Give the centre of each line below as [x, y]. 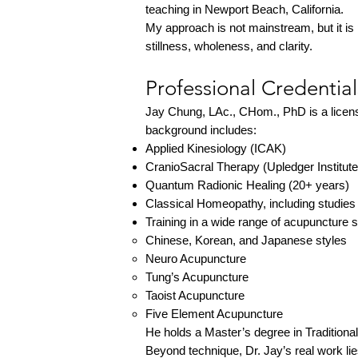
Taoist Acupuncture [195, 295]
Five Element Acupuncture [214, 314]
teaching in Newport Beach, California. [245, 9]
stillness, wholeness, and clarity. [229, 46]
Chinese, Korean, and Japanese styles [246, 240]
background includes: [201, 130]
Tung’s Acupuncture [197, 277]
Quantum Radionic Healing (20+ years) [247, 185]
